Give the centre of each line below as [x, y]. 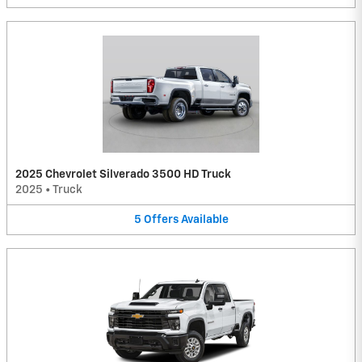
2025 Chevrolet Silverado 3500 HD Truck [123, 174]
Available [204, 219]
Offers [161, 219]
